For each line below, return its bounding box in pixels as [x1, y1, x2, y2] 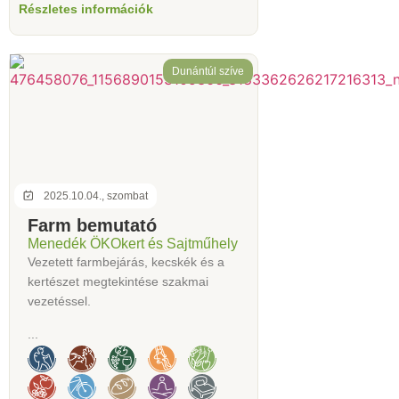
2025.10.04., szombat [43, 190, 148, 203]
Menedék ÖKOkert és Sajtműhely [28, 236, 238, 252]
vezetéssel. [28, 294, 91, 309]
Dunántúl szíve [172, 65, 244, 78]
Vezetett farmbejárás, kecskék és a [28, 255, 224, 270]
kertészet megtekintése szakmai [28, 274, 208, 289]
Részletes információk [19, 2, 153, 17]
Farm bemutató [28, 216, 157, 236]
